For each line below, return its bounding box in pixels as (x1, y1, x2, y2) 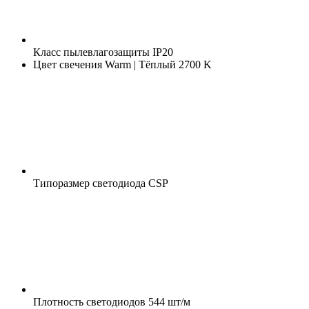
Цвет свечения (33, 58, 102, 70)
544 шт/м (146, 295, 190, 308)
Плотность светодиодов (33, 295, 146, 308)
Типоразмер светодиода (33, 177, 146, 189)
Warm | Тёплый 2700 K (102, 58, 212, 70)
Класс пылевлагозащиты (33, 46, 150, 58)
